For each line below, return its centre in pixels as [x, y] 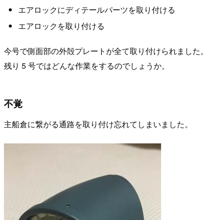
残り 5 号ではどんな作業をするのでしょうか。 [87, 65]
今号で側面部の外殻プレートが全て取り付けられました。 [106, 51]
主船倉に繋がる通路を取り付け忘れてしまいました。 [98, 124]
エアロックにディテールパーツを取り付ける [96, 9]
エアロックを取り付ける [61, 26]
